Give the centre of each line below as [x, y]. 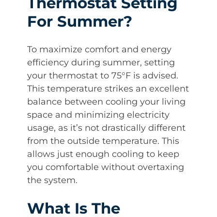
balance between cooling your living [106, 101]
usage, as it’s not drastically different [106, 128]
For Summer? [80, 22]
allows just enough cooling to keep [103, 154]
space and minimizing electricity [98, 115]
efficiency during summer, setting [101, 62]
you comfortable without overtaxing [106, 167]
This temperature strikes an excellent [108, 88]
